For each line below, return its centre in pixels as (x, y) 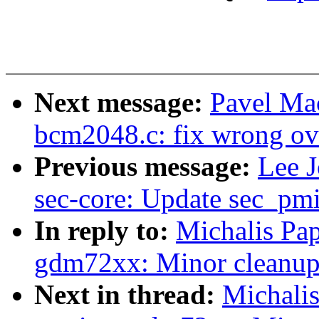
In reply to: (105, 231)
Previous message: (146, 167)
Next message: (122, 103)
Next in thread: (128, 295)
